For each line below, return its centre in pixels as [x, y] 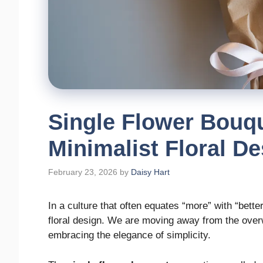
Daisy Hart [150, 172]
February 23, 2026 [83, 172]
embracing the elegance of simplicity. [129, 235]
